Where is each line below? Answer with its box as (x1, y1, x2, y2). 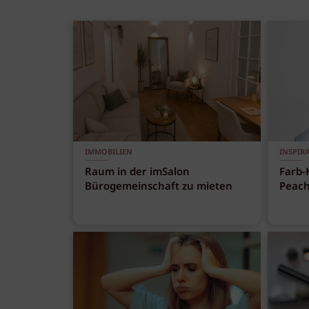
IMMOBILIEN (85, 146, 133, 158)
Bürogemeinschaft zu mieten (85, 179, 233, 196)
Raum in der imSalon (85, 164, 190, 181)
